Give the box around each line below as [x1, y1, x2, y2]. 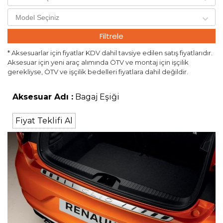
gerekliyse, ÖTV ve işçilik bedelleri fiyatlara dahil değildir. [7, 68, 188, 76]
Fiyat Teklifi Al [15, 116, 73, 126]
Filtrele [100, 31, 123, 42]
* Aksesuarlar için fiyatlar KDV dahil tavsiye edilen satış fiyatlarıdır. [7, 49, 213, 57]
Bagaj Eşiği [73, 92, 119, 102]
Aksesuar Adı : [12, 92, 73, 102]
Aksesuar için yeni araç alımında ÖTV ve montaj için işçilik [7, 58, 189, 67]
